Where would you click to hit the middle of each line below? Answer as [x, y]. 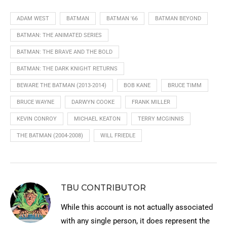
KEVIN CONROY [37, 119]
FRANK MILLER [151, 102]
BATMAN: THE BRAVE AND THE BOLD [65, 52]
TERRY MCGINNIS [161, 119]
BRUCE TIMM [185, 85]
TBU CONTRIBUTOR [103, 188]
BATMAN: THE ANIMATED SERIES [59, 35]
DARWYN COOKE [93, 102]
